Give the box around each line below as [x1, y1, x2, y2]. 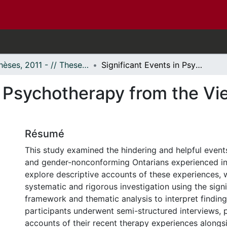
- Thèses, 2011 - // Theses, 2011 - [82, 59, 89, 70]
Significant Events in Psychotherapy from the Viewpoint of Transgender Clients [196, 59, 202, 70]
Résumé [25, 127, 64, 140]
